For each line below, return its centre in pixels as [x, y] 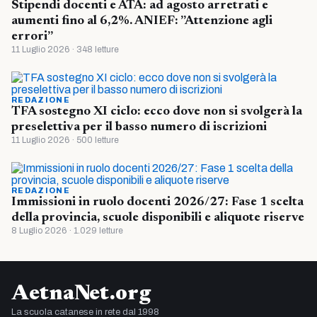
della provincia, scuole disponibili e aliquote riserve [158, 218]
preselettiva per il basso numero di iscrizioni [139, 127]
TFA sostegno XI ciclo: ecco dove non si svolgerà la [157, 111]
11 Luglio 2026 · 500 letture [65, 140]
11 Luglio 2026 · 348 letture [65, 49]
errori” [32, 36]
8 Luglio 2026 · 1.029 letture [67, 230]
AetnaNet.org [81, 294]
